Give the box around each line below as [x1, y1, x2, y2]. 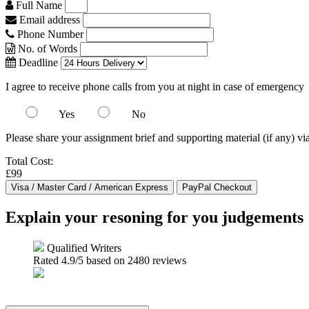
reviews [150, 254, 186, 266]
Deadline [16, 57, 58, 68]
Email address [17, 14, 80, 26]
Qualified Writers [44, 241, 121, 254]
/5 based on [75, 254, 128, 266]
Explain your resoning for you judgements [6, 208, 303, 226]
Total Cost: [6, 155, 53, 167]
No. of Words [15, 43, 80, 54]
